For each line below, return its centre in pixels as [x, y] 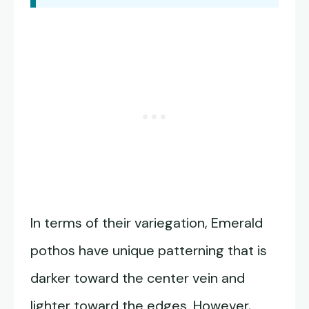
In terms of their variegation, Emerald [147, 223]
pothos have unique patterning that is [149, 251]
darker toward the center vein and [138, 278]
